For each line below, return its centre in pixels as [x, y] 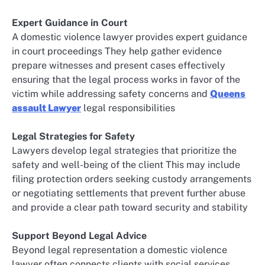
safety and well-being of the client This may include [126, 165]
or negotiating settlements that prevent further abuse [129, 193]
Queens [228, 94]
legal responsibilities [128, 108]
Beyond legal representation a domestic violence [119, 250]
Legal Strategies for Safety [73, 137]
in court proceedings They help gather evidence [117, 51]
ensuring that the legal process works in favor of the [126, 80]
